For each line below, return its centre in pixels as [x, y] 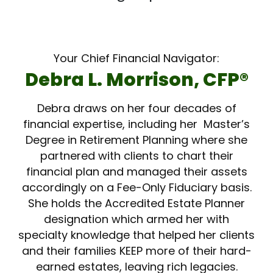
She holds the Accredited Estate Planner [136, 204]
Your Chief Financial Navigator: [136, 58]
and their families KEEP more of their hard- [136, 251]
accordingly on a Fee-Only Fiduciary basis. [136, 188]
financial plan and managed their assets [136, 172]
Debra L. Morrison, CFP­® [136, 80]
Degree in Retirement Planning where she [136, 140]
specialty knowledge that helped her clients [136, 235]
